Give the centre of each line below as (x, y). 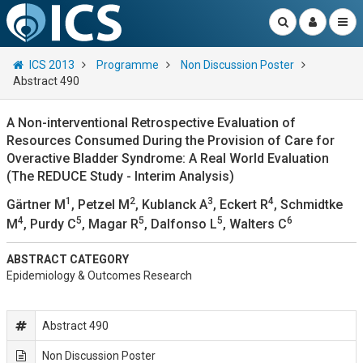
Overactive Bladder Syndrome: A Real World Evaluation (168, 158)
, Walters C (255, 224)
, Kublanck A (171, 205)
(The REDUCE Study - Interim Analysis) (120, 176)
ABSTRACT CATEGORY (68, 259)
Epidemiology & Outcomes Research (99, 275)
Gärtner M (36, 205)
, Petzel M (100, 205)
